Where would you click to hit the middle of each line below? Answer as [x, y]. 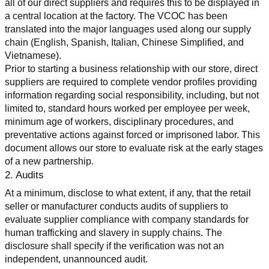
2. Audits [24, 175]
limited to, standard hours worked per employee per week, [127, 108]
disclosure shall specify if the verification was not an [114, 246]
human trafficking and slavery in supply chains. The [113, 232]
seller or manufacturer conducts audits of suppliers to [116, 206]
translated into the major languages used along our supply [128, 29]
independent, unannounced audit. [76, 259]
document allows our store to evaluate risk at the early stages [134, 148]
